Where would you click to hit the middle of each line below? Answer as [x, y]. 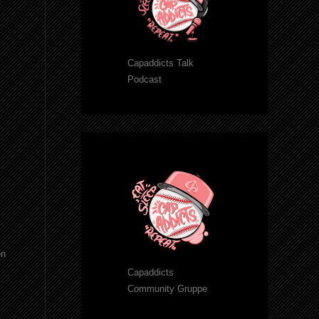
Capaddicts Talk [161, 63]
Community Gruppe [167, 289]
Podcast [145, 79]
